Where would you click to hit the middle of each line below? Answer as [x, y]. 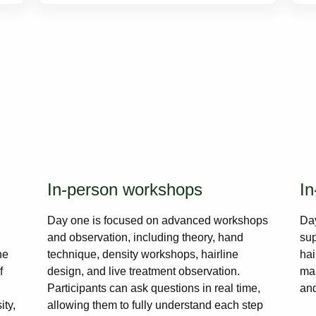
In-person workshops [125, 189]
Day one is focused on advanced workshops [158, 220]
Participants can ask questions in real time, [154, 288]
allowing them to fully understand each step [155, 305]
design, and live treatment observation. [144, 271]
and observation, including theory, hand [145, 237]
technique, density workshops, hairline [143, 254]
